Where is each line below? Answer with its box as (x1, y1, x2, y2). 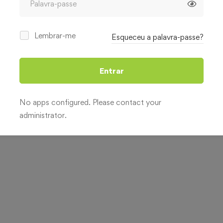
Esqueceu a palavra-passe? (111, 32, 204, 42)
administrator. (19, 110, 67, 120)
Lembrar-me (34, 30, 76, 40)
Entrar (99, 65, 124, 76)
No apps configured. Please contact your (19, 97, 161, 107)
